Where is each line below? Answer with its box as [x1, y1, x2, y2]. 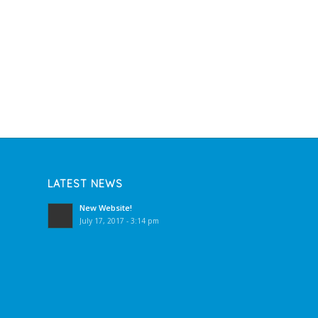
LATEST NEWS [48, 177, 123, 191]
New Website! [79, 202, 132, 214]
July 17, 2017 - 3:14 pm [79, 216, 159, 226]
